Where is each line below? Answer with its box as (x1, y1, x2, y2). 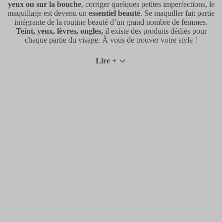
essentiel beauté (89, 8, 140, 17)
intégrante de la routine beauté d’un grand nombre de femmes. (14, 17, 208, 26)
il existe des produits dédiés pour (103, 26, 207, 35)
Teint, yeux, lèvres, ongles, (15, 26, 103, 35)
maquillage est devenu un (7, 8, 89, 17)
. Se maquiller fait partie (140, 8, 215, 17)
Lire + (96, 56, 116, 65)
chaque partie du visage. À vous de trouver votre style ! (25, 35, 197, 44)
